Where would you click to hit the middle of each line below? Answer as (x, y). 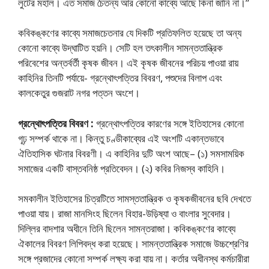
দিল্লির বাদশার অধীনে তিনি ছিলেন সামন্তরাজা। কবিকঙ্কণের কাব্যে (127, 228)
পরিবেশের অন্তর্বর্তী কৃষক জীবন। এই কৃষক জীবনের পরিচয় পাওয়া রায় (128, 63)
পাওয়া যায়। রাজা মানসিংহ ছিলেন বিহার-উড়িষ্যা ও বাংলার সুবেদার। (125, 213)
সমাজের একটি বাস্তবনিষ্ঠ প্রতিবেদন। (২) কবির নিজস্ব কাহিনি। (122, 168)
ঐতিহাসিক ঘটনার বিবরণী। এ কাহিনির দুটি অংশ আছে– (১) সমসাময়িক (131, 153)
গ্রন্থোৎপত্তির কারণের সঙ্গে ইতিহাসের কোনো (169, 123)
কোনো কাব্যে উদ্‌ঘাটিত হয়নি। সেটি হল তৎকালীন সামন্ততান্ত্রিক (120, 48)
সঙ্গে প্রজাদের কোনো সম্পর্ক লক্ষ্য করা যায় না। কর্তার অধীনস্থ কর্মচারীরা (134, 258)
